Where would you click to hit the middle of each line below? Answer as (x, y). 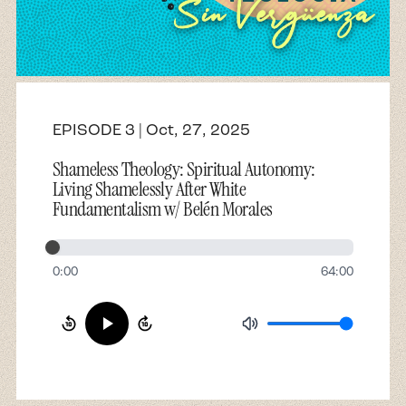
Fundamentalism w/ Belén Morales (163, 209)
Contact (46, 87)
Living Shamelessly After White (149, 189)
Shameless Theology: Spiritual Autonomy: (184, 169)
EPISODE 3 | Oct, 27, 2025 (151, 130)
